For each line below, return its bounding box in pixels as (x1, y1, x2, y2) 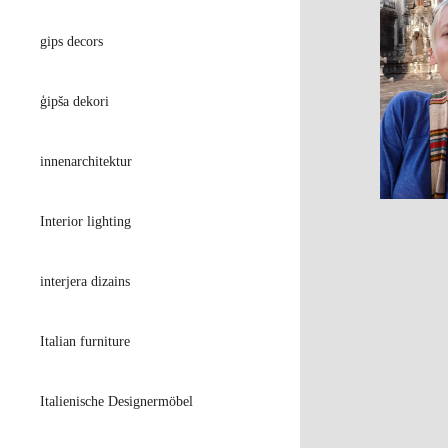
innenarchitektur (40, 154, 132, 169)
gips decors (40, 34, 103, 49)
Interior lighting (40, 214, 131, 229)
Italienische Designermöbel (40, 394, 193, 409)
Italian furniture (40, 334, 130, 349)
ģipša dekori (40, 94, 109, 109)
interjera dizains (40, 274, 130, 289)
